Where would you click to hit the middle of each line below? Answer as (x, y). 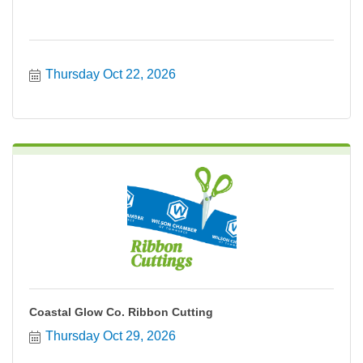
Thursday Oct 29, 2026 (111, 336)
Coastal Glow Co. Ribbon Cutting (121, 312)
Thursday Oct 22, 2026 (111, 74)
